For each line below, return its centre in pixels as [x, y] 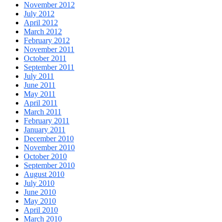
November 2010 [49, 148]
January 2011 [45, 130]
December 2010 [49, 139]
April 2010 [41, 210]
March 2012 [43, 32]
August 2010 [44, 174]
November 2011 [49, 50]
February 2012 [47, 41]
